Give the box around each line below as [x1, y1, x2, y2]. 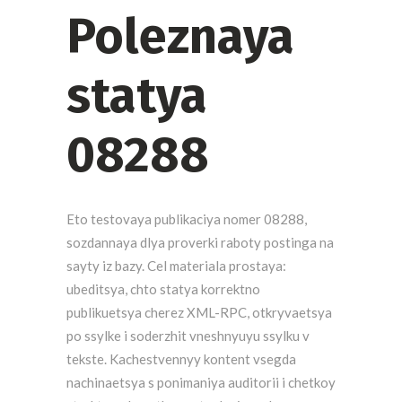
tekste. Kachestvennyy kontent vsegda [66, 351, 296, 367]
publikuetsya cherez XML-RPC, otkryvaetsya [66, 304, 332, 320]
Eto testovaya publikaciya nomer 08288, [66, 211, 307, 227]
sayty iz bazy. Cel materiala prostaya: [66, 258, 286, 274]
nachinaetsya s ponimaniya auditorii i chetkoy [66, 374, 336, 390]
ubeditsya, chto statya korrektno [66, 281, 260, 297]
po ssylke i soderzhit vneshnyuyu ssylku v [66, 328, 310, 344]
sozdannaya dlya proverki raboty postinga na [66, 234, 334, 250]
